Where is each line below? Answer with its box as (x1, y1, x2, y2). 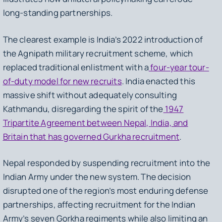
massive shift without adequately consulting (2, 89, 177, 101)
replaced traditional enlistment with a (2, 61, 149, 73)
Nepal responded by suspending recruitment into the (2, 157, 211, 168)
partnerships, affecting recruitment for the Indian (2, 198, 196, 210)
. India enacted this (121, 75, 196, 87)
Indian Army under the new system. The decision (2, 170, 191, 182)
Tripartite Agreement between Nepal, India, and (2, 116, 188, 128)
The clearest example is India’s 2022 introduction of (2, 33, 203, 45)
